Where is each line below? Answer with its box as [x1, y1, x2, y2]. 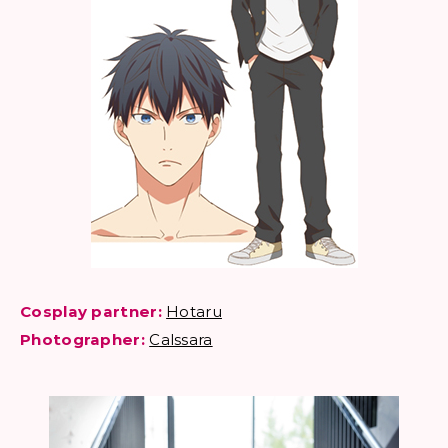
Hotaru [166, 302, 222, 321]
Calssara [149, 330, 213, 349]
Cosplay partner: [20, 302, 162, 321]
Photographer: [20, 330, 145, 349]
